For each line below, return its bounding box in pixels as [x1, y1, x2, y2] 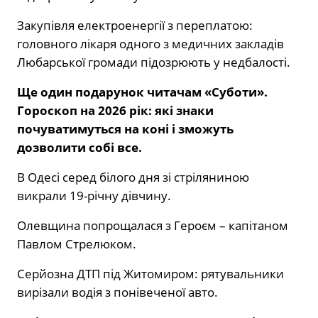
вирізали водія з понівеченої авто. [17, 283, 218, 300]
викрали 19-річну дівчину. [17, 187, 171, 204]
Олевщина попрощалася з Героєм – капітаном [17, 216, 288, 234]
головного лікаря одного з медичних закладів [17, 35, 284, 52]
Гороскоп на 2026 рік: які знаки [17, 102, 214, 119]
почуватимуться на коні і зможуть [17, 120, 234, 137]
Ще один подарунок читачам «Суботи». [17, 83, 268, 100]
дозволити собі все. [17, 138, 142, 155]
